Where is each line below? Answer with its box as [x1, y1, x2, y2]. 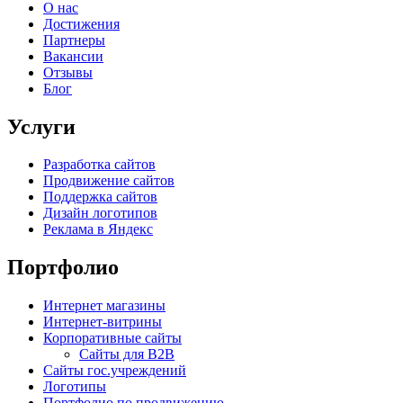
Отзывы [43, 64, 93, 80]
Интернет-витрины [43, 314, 162, 330]
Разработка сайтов [43, 157, 156, 173]
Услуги [7, 114, 76, 139]
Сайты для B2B [79, 346, 175, 363]
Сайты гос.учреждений [43, 363, 186, 379]
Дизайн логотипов [43, 205, 157, 221]
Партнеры [43, 31, 105, 48]
